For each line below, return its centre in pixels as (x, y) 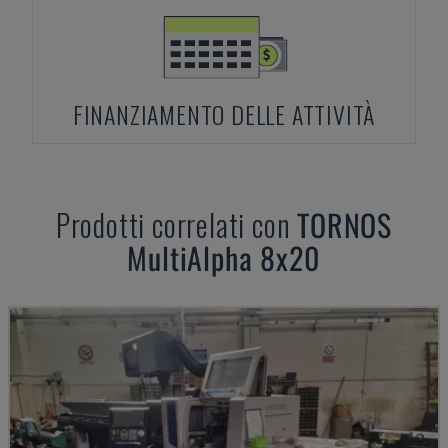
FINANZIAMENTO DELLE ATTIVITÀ (224, 114)
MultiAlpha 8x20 (224, 257)
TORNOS (345, 224)
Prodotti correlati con (176, 224)
